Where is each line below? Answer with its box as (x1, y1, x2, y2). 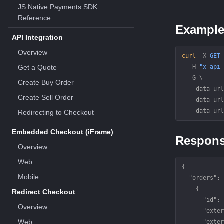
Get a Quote (18, 63, 57, 71)
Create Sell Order (18, 93, 73, 101)
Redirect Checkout (12, 188, 75, 196)
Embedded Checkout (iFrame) (12, 128, 113, 136)
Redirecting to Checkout (18, 108, 94, 116)
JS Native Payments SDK (18, 3, 97, 11)
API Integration (12, 33, 63, 41)
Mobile (18, 173, 39, 181)
